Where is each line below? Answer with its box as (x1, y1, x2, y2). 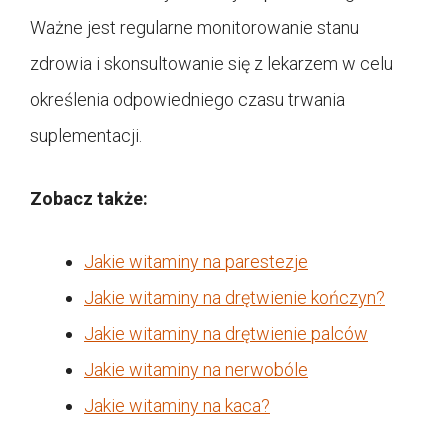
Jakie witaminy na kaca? (84, 394, 270, 416)
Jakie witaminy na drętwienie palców (84, 322, 368, 344)
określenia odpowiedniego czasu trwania (30, 88, 345, 110)
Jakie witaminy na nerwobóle (84, 358, 308, 380)
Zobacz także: (30, 187, 148, 209)
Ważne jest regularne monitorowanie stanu (30, 16, 359, 38)
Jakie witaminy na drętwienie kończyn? (84, 286, 385, 308)
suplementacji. (30, 124, 142, 146)
